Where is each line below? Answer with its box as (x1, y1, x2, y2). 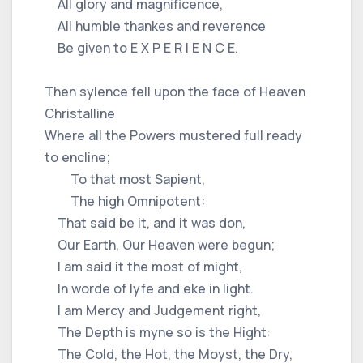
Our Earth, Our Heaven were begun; (45, 235, 275, 254)
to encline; (45, 147, 110, 166)
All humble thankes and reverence (45, 16, 266, 35)
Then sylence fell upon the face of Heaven (45, 82, 305, 100)
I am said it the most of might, (45, 257, 242, 275)
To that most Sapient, (45, 169, 205, 188)
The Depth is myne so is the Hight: (45, 322, 271, 341)
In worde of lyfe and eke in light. (45, 279, 254, 297)
